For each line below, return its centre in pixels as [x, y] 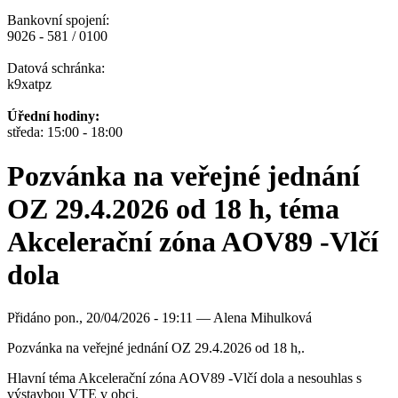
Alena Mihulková [263, 318]
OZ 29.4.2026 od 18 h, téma [173, 208]
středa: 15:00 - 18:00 [65, 132]
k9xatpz [29, 84]
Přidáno [31, 318]
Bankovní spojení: [58, 20]
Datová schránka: [56, 68]
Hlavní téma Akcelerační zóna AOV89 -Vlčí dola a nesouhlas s [184, 378]
